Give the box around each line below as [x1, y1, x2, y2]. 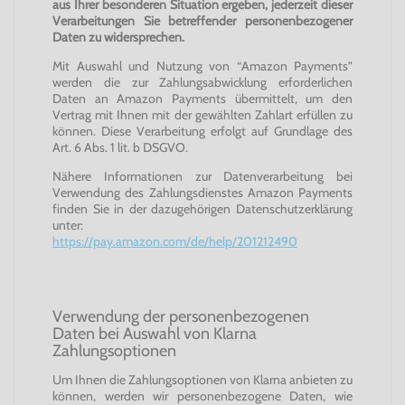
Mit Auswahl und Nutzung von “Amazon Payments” [52, 58, 353, 74]
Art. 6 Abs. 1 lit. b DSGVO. [52, 139, 188, 155]
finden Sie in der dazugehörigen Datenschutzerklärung [52, 201, 353, 217]
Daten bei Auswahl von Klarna [52, 324, 257, 343]
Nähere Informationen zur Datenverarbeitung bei [52, 168, 353, 184]
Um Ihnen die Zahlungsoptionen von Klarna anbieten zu [52, 372, 353, 388]
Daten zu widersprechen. [52, 29, 184, 45]
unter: [52, 217, 105, 233]
